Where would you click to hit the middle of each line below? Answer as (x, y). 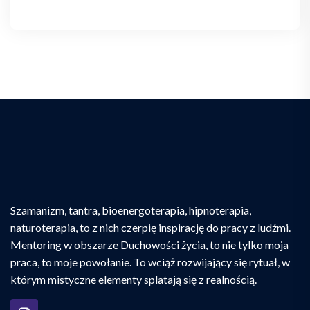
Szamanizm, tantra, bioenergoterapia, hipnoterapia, (131, 210)
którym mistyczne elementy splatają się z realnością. (134, 279)
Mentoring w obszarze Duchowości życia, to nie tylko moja (149, 245)
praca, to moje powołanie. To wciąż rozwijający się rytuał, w (150, 262)
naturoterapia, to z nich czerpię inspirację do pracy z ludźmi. (151, 227)
